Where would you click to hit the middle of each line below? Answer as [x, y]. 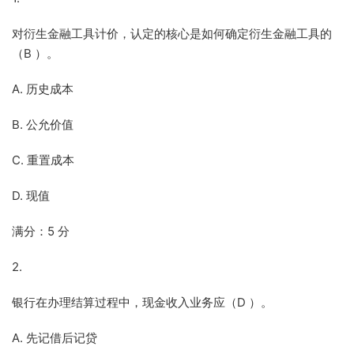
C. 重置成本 [43, 160]
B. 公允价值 [43, 124]
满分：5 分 [41, 231]
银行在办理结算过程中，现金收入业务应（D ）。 [142, 302]
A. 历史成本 [43, 89]
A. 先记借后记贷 [55, 338]
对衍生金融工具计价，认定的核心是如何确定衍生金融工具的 [172, 34]
